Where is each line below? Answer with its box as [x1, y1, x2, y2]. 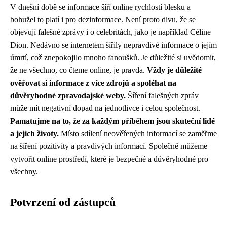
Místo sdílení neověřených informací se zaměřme [59, 129, 217, 138]
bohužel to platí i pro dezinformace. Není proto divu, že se [10, 15, 196, 24]
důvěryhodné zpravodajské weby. [10, 91, 126, 100]
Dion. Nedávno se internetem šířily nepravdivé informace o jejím [10, 41, 217, 49]
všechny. [10, 167, 38, 176]
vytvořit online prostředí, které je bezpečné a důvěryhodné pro [10, 155, 208, 163]
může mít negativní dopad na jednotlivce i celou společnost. [10, 104, 200, 112]
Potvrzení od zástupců [10, 196, 116, 208]
